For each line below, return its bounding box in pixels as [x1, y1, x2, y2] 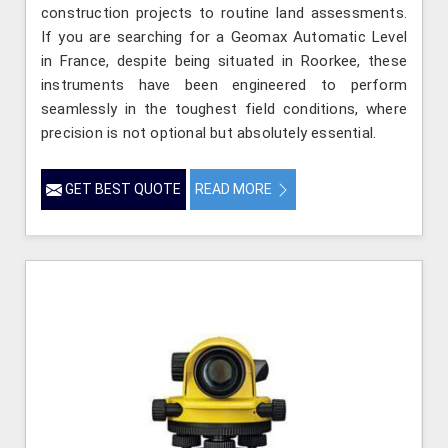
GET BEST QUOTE [62, 180, 181, 197]
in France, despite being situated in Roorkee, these [41, 51, 407, 70]
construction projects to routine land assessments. [41, 3, 407, 22]
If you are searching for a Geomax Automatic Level [41, 27, 407, 46]
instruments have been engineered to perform [41, 75, 407, 94]
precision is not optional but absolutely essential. [41, 123, 377, 142]
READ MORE [195, 180, 275, 197]
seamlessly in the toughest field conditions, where [41, 99, 407, 118]
